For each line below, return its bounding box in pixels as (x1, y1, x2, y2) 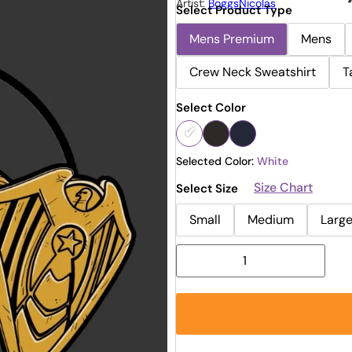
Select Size (176, 181, 238, 197)
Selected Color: (176, 153, 257, 168)
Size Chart (254, 178, 313, 196)
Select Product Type (176, 2, 292, 19)
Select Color (176, 99, 246, 115)
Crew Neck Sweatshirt (189, 64, 316, 81)
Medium (247, 211, 294, 228)
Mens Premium (189, 31, 274, 48)
